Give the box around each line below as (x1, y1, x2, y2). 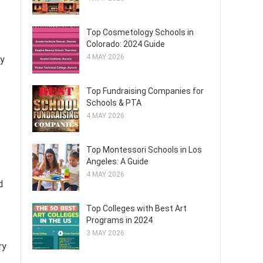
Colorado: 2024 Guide (86, 39, 165, 49)
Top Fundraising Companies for (86, 86, 204, 96)
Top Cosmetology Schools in (86, 28, 194, 37)
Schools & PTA (86, 98, 141, 107)
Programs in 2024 (86, 215, 153, 225)
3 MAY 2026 (86, 229, 124, 237)
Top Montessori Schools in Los (86, 145, 202, 154)
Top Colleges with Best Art (86, 204, 187, 213)
